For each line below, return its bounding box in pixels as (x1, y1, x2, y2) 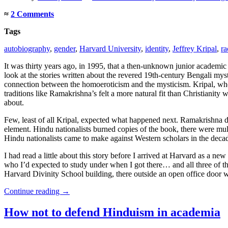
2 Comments (11, 9, 54, 18)
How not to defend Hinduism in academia (4, 206, 220, 219)
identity (145, 44, 168, 53)
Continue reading (4, 186, 62, 195)
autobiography (4, 44, 50, 53)
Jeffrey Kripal (173, 44, 217, 53)
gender (54, 44, 75, 53)
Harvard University (79, 44, 141, 53)
